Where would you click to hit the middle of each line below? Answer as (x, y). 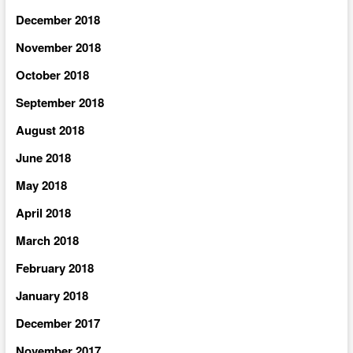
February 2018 (54, 268)
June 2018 (43, 158)
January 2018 (52, 295)
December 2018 (58, 20)
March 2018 (47, 240)
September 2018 (59, 102)
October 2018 (52, 75)
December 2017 (58, 323)
